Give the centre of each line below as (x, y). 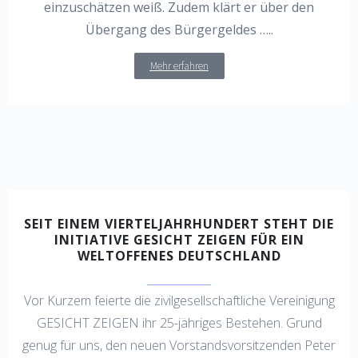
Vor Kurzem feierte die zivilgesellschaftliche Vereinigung (179, 301)
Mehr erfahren (179, 66)
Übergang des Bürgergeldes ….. (179, 30)
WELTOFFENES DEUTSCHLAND (179, 255)
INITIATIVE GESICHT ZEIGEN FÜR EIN (179, 239)
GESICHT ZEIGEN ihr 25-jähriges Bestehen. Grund (179, 323)
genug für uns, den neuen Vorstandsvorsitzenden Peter (179, 346)
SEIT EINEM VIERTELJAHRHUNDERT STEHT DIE (179, 223)
